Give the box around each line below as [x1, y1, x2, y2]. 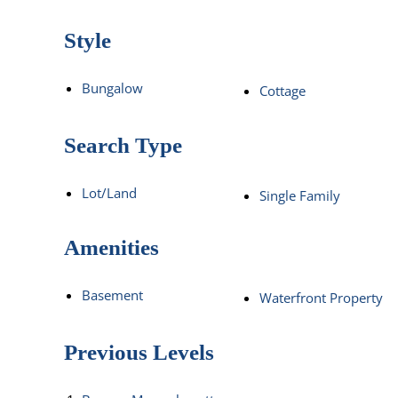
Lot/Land [82, 183, 137, 202]
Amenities [64, 235, 159, 259]
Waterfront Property [259, 288, 383, 306]
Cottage [259, 81, 306, 99]
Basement [82, 285, 143, 304]
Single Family [259, 186, 340, 204]
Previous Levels [64, 339, 214, 364]
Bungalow [82, 78, 143, 97]
